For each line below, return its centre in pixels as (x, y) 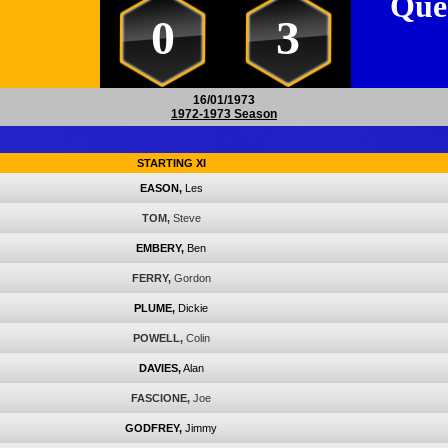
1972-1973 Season (224, 114)
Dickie (193, 308)
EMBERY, (160, 248)
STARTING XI (171, 163)
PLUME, (154, 308)
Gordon (192, 278)
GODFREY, (153, 428)
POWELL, (157, 338)
